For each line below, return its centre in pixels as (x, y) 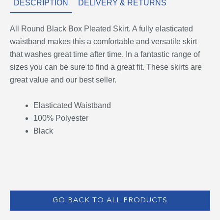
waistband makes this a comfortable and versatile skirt (103, 42)
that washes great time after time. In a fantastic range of (105, 55)
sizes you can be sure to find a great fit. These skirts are (106, 67)
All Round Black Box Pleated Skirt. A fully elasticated (101, 29)
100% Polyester (61, 118)
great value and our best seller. (63, 80)
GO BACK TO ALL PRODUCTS (110, 200)
